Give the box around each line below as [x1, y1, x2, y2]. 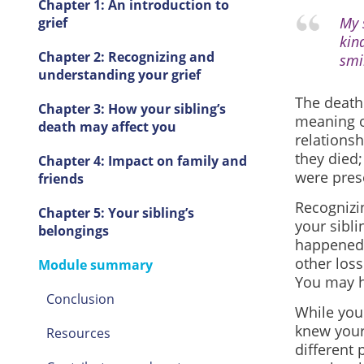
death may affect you [37, 118, 176, 136]
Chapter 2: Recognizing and [37, 48, 214, 66]
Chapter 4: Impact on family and [37, 152, 247, 170]
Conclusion [45, 290, 115, 308]
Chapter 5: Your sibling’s [37, 204, 194, 222]
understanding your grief [37, 66, 201, 84]
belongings [37, 222, 109, 240]
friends [37, 170, 84, 188]
